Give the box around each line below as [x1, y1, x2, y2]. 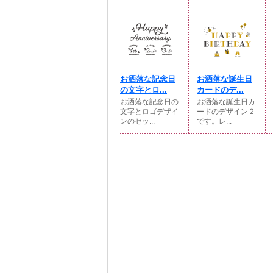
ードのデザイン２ [197, 107, 255, 116]
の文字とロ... [120, 85, 167, 94]
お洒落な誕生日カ [197, 97, 255, 106]
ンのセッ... [120, 117, 155, 126]
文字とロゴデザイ [120, 107, 179, 116]
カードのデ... [197, 85, 244, 94]
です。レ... [197, 117, 232, 126]
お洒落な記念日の [120, 97, 179, 106]
